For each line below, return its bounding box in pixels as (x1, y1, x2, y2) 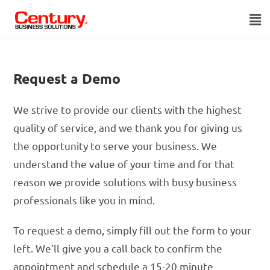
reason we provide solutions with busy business (13, 175, 237, 189)
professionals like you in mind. (13, 193, 155, 207)
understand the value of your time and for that (13, 157, 235, 171)
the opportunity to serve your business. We (13, 139, 218, 152)
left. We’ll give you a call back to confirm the (13, 242, 223, 255)
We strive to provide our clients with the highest (13, 103, 242, 116)
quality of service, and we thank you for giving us (13, 121, 243, 134)
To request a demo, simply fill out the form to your (13, 224, 252, 237)
